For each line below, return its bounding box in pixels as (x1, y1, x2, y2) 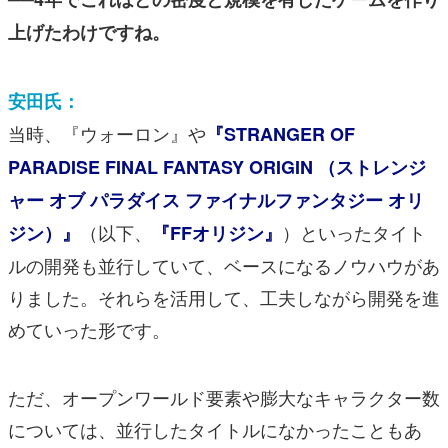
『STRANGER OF (206, 120, 355, 147)
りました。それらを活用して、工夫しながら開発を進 (8, 283, 440, 310)
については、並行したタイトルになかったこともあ (8, 415, 422, 442)
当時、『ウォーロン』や (8, 119, 206, 146)
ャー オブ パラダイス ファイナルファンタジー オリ (8, 186, 424, 213)
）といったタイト (282, 218, 426, 245)
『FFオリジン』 (152, 219, 282, 246)
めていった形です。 (8, 315, 170, 342)
